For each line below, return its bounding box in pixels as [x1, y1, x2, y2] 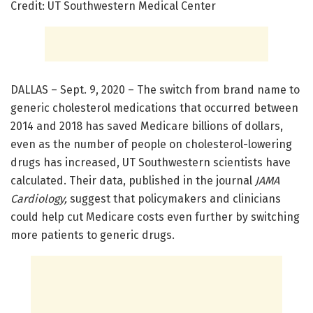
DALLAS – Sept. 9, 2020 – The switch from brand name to [10, 82, 300, 96]
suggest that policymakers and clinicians [67, 191, 281, 205]
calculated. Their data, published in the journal [10, 173, 255, 187]
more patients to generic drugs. [10, 228, 175, 242]
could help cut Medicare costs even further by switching [10, 210, 300, 224]
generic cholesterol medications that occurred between [10, 101, 298, 115]
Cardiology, [10, 191, 67, 205]
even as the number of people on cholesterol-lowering [10, 137, 292, 151]
